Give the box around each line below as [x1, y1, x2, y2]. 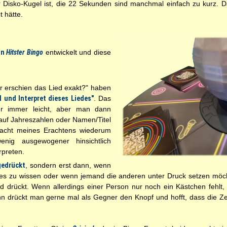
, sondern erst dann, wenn [25, 161, 111, 169]
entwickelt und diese [43, 48, 111, 56]
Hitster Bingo [6, 48, 43, 56]
